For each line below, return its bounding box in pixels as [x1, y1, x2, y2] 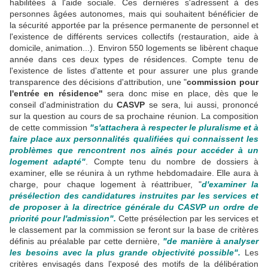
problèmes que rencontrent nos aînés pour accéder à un [10, 145, 258, 155]
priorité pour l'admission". [10, 214, 116, 223]
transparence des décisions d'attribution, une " [10, 77, 187, 87]
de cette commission [10, 123, 90, 132]
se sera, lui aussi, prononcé [145, 100, 258, 109]
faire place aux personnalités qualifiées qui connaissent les [10, 134, 258, 144]
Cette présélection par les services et [116, 214, 258, 223]
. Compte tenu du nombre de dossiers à [86, 157, 258, 166]
